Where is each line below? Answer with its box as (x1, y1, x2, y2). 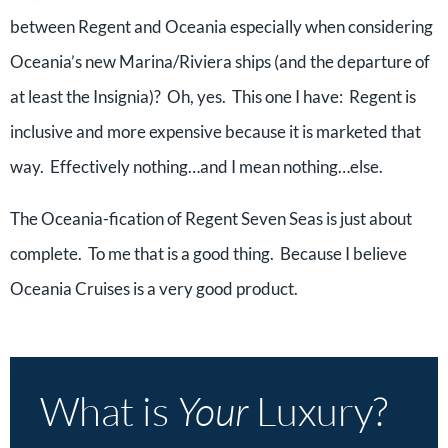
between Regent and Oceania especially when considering (10, 16, 433, 37)
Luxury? (248, 386, 388, 435)
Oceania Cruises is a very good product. (10, 278, 298, 299)
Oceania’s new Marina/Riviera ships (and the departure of (10, 51, 430, 72)
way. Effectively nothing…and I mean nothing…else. (10, 156, 383, 177)
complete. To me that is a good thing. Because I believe (10, 243, 407, 264)
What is (40, 386, 177, 435)
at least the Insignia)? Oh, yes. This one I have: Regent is (10, 86, 416, 107)
